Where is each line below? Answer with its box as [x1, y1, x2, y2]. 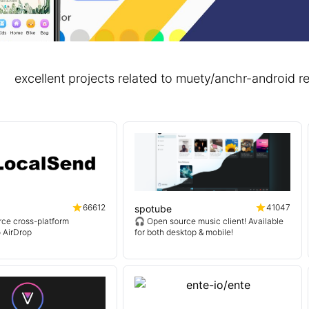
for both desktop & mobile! [134, 227, 233, 237]
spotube [134, 203, 172, 215]
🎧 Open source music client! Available [134, 216, 283, 226]
